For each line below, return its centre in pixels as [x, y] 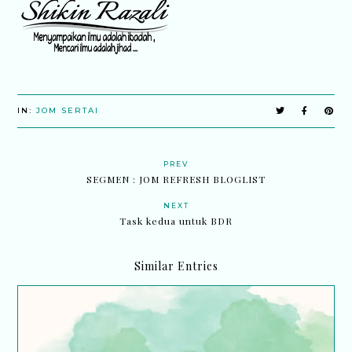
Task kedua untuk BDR [176, 221]
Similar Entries [176, 266]
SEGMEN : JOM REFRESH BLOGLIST [176, 180]
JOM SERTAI [68, 111]
